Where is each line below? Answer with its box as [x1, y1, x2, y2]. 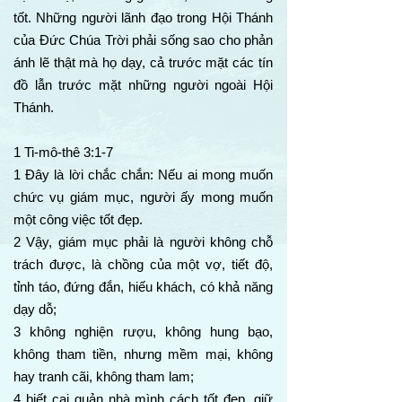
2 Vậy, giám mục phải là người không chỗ [13, 234, 273, 249]
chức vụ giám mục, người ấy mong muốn [13, 189, 273, 205]
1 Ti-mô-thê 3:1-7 [13, 144, 113, 160]
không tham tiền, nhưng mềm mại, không [13, 346, 273, 362]
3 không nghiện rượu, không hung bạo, [13, 324, 273, 339]
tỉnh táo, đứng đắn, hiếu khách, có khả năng [13, 279, 273, 294]
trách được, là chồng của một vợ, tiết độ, [13, 257, 273, 272]
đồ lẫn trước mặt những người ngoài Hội [13, 77, 273, 92]
